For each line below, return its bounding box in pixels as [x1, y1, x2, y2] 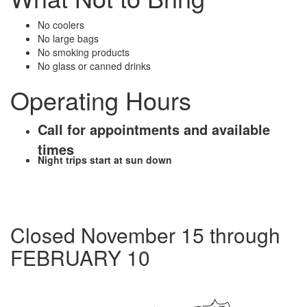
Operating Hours [10, 82, 191, 118]
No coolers [38, 18, 84, 32]
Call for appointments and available [38, 119, 270, 140]
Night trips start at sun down [38, 153, 172, 167]
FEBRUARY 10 [10, 243, 150, 273]
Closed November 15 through [10, 220, 280, 250]
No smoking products [38, 45, 130, 60]
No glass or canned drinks [38, 59, 151, 73]
